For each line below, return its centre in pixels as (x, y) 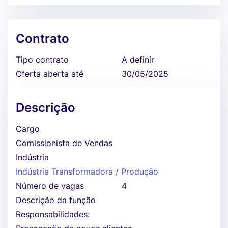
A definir (138, 60)
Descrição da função (56, 200)
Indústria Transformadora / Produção (87, 172)
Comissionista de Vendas (64, 143)
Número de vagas (50, 186)
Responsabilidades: (53, 214)
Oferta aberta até (50, 74)
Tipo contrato (42, 60)
